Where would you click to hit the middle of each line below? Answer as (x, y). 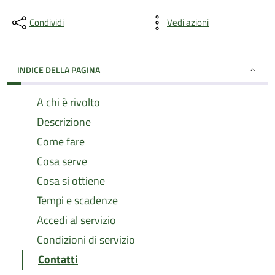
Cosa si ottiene (71, 181)
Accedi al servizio (76, 220)
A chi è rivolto (68, 102)
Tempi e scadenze (77, 200)
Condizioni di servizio (86, 240)
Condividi (47, 22)
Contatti (58, 259)
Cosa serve (62, 161)
